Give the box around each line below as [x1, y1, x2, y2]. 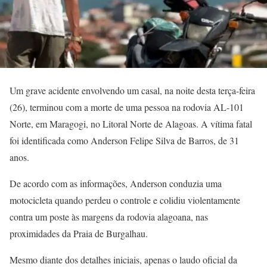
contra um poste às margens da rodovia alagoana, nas [10, 210, 208, 223]
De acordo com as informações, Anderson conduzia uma [10, 176, 222, 190]
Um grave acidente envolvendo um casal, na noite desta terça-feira [10, 83, 255, 97]
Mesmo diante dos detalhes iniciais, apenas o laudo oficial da [10, 253, 237, 266]
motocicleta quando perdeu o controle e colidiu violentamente [10, 193, 240, 206]
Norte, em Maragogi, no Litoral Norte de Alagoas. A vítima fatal [10, 117, 252, 130]
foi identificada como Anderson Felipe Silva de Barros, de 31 [10, 133, 239, 147]
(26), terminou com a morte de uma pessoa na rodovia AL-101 [10, 100, 244, 113]
